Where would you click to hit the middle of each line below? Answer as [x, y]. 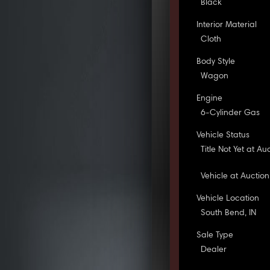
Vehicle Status [223, 135]
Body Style [216, 62]
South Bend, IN [229, 213]
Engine [210, 99]
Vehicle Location [228, 199]
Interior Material [227, 25]
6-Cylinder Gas [231, 113]
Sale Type [215, 235]
